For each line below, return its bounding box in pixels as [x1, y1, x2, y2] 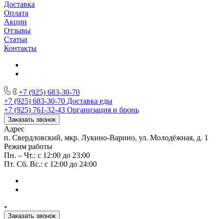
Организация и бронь [67, 105, 139, 114]
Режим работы [4, 142, 52, 151]
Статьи [4, 35, 27, 44]
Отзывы [4, 26, 31, 35]
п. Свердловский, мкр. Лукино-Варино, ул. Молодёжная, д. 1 [4, 133, 208, 142]
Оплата [4, 8, 28, 17]
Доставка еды [67, 96, 112, 105]
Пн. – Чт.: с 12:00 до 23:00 [4, 151, 90, 159]
